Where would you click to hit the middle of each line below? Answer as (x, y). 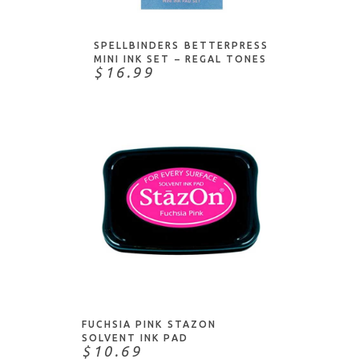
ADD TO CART (182, 270)
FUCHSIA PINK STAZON (149, 324)
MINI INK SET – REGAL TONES (181, 59)
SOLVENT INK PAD (135, 338)
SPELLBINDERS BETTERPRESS (181, 45)
